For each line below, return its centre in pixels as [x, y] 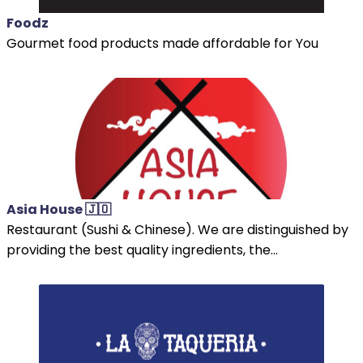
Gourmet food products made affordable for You [162, 43]
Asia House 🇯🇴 [59, 209]
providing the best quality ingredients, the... [142, 250]
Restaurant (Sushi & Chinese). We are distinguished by [177, 229]
